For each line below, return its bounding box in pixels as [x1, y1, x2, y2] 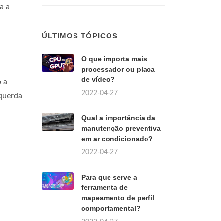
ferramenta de [81, 184, 128, 191]
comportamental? [81, 204, 141, 212]
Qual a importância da [81, 114, 155, 122]
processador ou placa [81, 65, 155, 73]
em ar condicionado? [81, 135, 153, 143]
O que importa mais [81, 55, 147, 63]
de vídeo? [81, 75, 115, 83]
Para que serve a [81, 173, 137, 181]
